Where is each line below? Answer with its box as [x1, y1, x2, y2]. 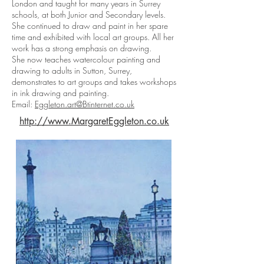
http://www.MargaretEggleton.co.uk [19, 115, 169, 127]
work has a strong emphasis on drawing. [12, 42, 154, 54]
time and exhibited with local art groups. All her [12, 31, 174, 42]
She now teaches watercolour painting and [12, 54, 160, 65]
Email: [12, 98, 35, 110]
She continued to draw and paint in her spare [12, 20, 168, 31]
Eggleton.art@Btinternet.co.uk [35, 98, 134, 110]
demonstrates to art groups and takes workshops [12, 76, 176, 87]
